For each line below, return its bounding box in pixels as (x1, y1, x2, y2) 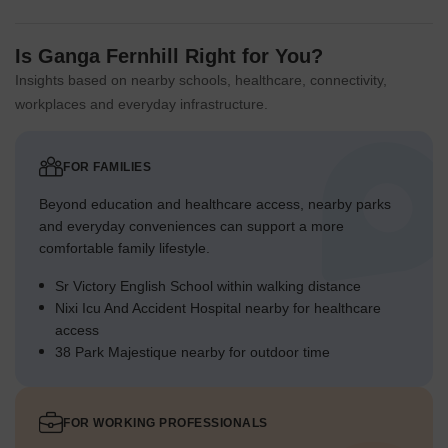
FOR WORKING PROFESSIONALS (63, 416, 268, 431)
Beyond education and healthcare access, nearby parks (39, 196, 391, 213)
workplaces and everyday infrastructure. (15, 96, 268, 113)
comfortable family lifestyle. (39, 240, 210, 257)
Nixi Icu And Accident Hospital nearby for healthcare (55, 300, 381, 317)
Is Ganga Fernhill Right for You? (15, 45, 323, 68)
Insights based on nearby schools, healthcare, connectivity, (15, 72, 387, 89)
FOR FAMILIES (63, 160, 151, 175)
